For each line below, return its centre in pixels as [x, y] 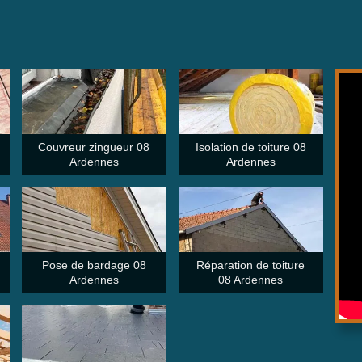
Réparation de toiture [251, 265]
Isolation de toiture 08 [250, 147]
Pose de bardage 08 [94, 265]
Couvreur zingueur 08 [94, 147]
